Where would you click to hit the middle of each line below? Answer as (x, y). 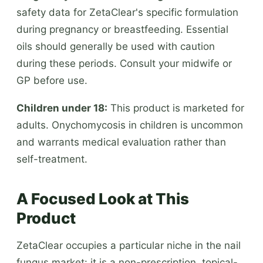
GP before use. (52, 80)
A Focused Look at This (103, 198)
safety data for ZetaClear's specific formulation (127, 12)
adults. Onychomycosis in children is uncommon (130, 125)
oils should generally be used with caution (116, 46)
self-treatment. (52, 159)
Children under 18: (62, 108)
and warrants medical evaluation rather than (121, 142)
